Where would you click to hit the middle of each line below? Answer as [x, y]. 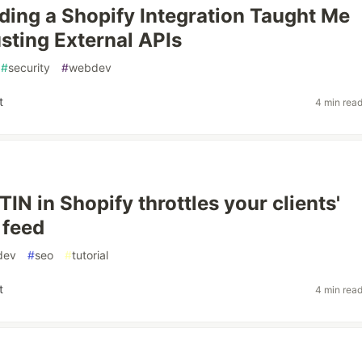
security [29, 67]
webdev [90, 67]
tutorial [90, 255]
